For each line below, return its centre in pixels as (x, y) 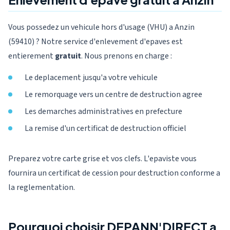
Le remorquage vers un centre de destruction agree (113, 94)
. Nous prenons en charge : (127, 56)
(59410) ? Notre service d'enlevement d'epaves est (95, 42)
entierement (32, 56)
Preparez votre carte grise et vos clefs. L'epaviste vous (102, 159)
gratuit (68, 56)
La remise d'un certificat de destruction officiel (106, 128)
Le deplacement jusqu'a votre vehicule (91, 78)
